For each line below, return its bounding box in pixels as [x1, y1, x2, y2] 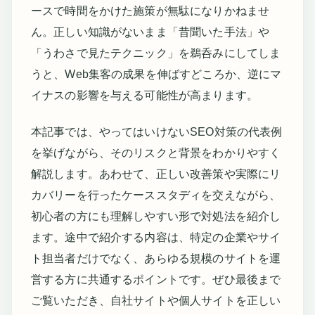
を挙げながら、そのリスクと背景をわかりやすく [30, 146, 281, 159]
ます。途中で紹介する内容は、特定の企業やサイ [30, 231, 281, 243]
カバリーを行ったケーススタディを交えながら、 [30, 188, 281, 201]
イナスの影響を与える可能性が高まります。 [30, 89, 259, 101]
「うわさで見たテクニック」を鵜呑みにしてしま [30, 46, 281, 59]
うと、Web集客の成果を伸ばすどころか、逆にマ [30, 67, 282, 80]
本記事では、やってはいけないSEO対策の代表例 [30, 125, 283, 138]
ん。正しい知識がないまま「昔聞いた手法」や [30, 25, 270, 38]
